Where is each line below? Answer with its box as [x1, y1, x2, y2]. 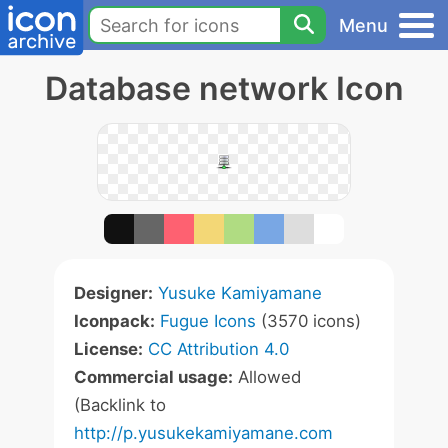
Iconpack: [74, 311, 155, 331]
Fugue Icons [160, 311, 256, 331]
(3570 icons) [256, 311, 361, 331]
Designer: [74, 283, 153, 303]
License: [74, 339, 143, 359]
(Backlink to [74, 395, 166, 415]
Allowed [233, 367, 301, 387]
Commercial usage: [74, 367, 233, 387]
